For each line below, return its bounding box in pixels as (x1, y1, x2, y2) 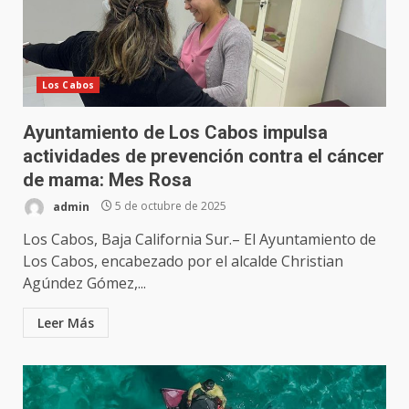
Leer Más (37, 313, 94, 331)
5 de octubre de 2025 (112, 198, 226, 215)
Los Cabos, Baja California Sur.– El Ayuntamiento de (23, 228, 376, 249)
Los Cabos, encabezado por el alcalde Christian (23, 250, 343, 271)
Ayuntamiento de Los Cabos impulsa (23, 121, 328, 143)
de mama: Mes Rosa (23, 168, 192, 191)
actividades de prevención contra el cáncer (23, 144, 384, 167)
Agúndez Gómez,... (23, 272, 146, 293)
